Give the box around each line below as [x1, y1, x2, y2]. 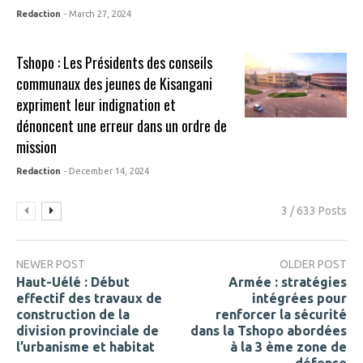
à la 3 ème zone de [230, 340, 347, 355]
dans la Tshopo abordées [190, 323, 347, 339]
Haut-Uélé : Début [16, 275, 130, 290]
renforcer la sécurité [216, 307, 347, 322]
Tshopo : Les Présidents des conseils [16, 51, 213, 73]
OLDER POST [280, 257, 347, 271]
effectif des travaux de [16, 291, 162, 306]
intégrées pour [252, 291, 347, 306]
